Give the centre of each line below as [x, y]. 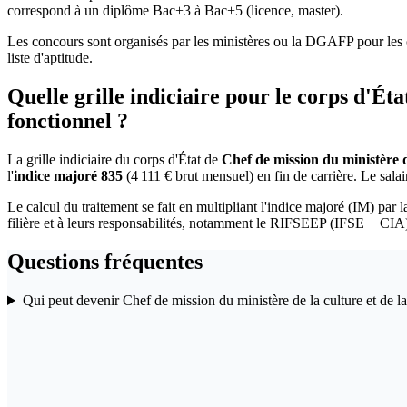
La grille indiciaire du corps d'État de [114, 160]
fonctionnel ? [68, 121]
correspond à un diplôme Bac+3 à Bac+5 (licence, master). [175, 11]
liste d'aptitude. [50, 58]
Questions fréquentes [105, 262]
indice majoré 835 [68, 176]
